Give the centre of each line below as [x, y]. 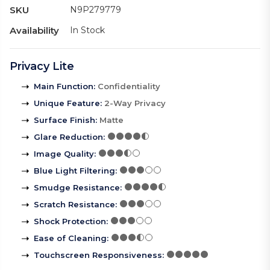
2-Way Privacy [135, 103]
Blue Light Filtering [74, 171]
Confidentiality [129, 86]
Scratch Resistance [74, 205]
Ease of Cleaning [70, 238]
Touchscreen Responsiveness [98, 255]
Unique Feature [67, 103]
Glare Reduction [68, 137]
